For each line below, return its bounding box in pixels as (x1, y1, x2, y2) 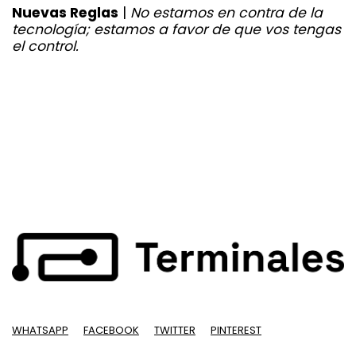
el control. (12, 37, 79, 56)
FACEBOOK (83, 322, 139, 338)
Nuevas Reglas (12, 3, 118, 23)
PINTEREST (211, 322, 261, 338)
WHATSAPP (12, 322, 68, 338)
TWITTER (154, 322, 195, 338)
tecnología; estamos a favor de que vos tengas (12, 20, 341, 40)
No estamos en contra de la (130, 3, 323, 23)
